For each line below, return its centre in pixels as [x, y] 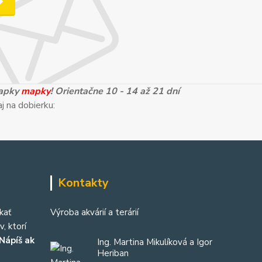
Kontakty [83, 182]
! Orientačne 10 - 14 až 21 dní [115, 91]
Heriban [113, 253]
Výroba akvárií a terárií [94, 212]
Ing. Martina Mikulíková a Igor [155, 242]
